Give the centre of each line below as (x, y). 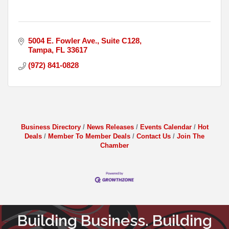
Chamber (114, 146)
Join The (191, 136)
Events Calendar (166, 127)
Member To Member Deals (89, 136)
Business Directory (51, 127)
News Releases (110, 127)
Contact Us (154, 136)
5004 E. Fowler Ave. (62, 41)
